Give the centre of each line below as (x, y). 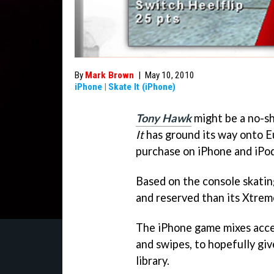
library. (153, 260)
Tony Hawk (164, 118)
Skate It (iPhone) (142, 87)
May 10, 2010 (170, 75)
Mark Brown (109, 75)
